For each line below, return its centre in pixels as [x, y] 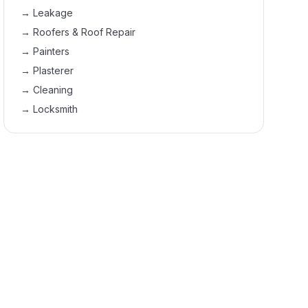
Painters [52, 51]
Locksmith [56, 109]
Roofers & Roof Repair [85, 32]
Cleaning [53, 90]
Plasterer [54, 70]
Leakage [53, 13]
